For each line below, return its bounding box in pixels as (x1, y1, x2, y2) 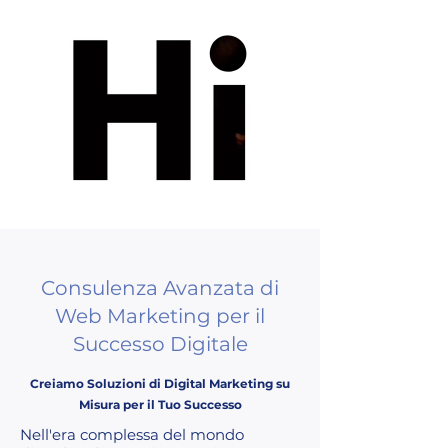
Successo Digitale (72, 331, 248, 356)
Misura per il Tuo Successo (78, 396, 242, 412)
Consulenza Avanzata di (41, 275, 279, 300)
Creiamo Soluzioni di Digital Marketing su (30, 375, 290, 391)
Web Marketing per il (55, 303, 265, 328)
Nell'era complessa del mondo (20, 424, 244, 444)
